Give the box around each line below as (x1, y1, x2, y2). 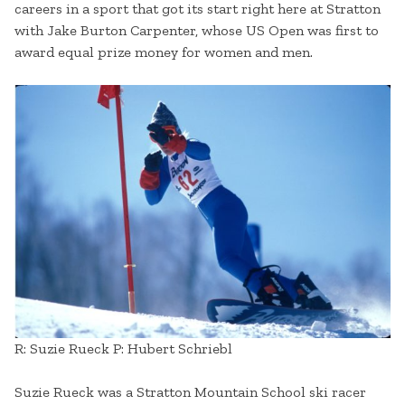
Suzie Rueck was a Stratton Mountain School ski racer (14, 383, 366, 401)
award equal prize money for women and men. (14, 43, 313, 61)
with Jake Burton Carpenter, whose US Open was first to (14, 22, 379, 40)
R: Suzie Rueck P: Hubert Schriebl (14, 340, 232, 358)
